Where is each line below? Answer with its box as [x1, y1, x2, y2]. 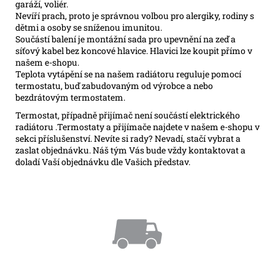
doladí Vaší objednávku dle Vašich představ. [15, 155, 190, 168]
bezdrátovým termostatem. [15, 91, 125, 103]
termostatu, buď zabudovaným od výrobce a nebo [15, 79, 213, 91]
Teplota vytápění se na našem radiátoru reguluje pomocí [15, 68, 241, 80]
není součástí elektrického [134, 109, 240, 121]
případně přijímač [61, 109, 134, 121]
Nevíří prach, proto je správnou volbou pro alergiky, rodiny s [15, 9, 254, 21]
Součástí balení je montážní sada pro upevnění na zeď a [15, 33, 236, 45]
